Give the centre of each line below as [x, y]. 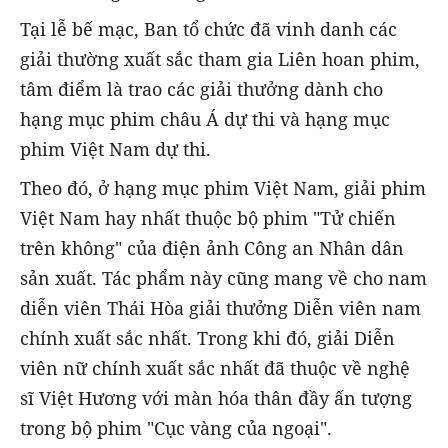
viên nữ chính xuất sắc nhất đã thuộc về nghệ [215, 367]
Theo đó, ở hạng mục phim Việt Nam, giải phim [223, 187]
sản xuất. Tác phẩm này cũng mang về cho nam [223, 277]
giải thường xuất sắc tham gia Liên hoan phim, [220, 59]
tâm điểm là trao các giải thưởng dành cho [201, 89]
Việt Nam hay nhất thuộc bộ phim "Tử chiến [208, 217]
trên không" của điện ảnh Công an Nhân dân [212, 247]
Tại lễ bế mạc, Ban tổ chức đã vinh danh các [208, 29]
